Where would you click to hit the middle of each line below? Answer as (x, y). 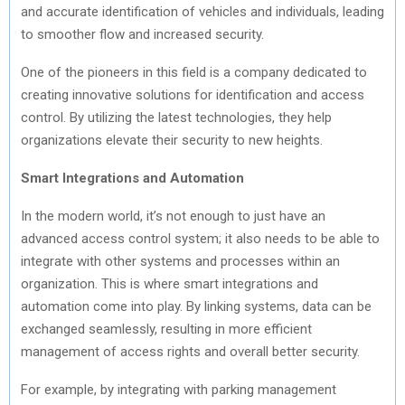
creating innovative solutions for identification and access (193, 94)
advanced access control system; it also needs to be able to (200, 238)
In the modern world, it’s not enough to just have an (173, 216)
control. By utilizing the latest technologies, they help (176, 117)
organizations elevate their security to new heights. (172, 140)
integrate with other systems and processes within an (180, 261)
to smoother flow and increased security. (142, 34)
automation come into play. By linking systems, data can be (196, 306)
